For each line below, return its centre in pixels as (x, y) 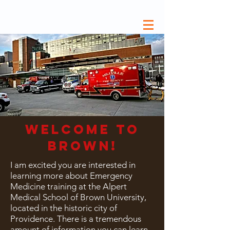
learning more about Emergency (71, 176)
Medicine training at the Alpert (69, 186)
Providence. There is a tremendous (76, 219)
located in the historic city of (64, 208)
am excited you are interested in (74, 165)
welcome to (83, 129)
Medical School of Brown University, (78, 197)
